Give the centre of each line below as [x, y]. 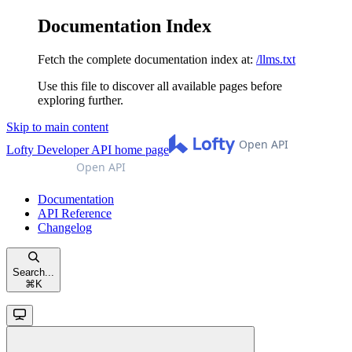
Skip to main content [57, 126]
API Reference [75, 213]
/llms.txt [276, 59]
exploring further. [81, 100]
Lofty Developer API [59, 149]
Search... [33, 272]
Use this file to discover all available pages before [160, 86]
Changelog [65, 227]
